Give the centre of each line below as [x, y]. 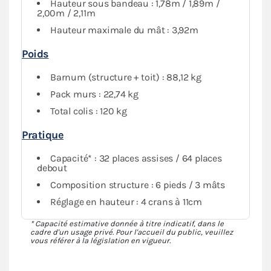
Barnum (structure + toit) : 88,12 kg [126, 77]
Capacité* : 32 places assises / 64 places [136, 158]
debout [52, 168]
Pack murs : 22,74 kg [94, 94]
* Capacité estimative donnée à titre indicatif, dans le [127, 223]
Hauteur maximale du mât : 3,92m [124, 30]
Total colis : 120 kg [89, 111]
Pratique [43, 135]
